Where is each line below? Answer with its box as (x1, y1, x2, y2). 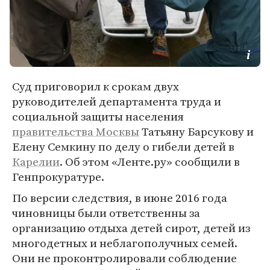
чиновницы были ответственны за (12, 205, 200, 221)
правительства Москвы (12, 124, 139, 139)
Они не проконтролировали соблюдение (12, 250, 237, 266)
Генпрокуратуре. (12, 169, 104, 184)
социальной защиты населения (12, 108, 184, 124)
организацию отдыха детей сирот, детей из (12, 220, 250, 236)
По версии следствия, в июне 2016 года (12, 190, 227, 206)
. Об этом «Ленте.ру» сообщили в (60, 154, 240, 169)
